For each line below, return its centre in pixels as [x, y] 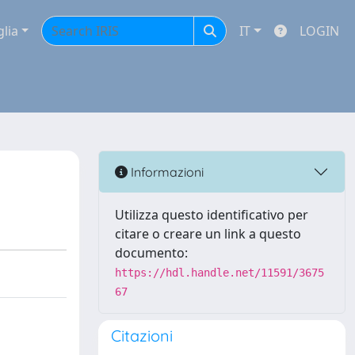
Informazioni [166, 172]
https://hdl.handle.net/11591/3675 [219, 273]
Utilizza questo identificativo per [212, 215]
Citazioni [142, 336]
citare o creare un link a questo [208, 234]
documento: [151, 253]
